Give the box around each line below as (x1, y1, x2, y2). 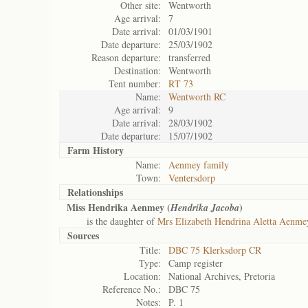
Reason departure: (91, 51, 161, 64)
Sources (67, 228, 99, 243)
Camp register (168, 256, 223, 269)
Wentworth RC (168, 90, 225, 103)
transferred (168, 51, 210, 64)
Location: (124, 269, 161, 283)
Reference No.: (102, 283, 161, 296)
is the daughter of (67, 214, 157, 228)
